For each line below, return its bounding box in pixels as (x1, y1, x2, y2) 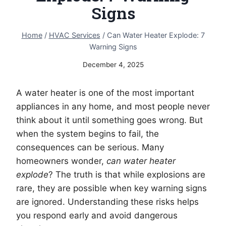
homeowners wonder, (16, 156, 106, 166)
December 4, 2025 (82, 61, 144, 69)
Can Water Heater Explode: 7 (106, 30, 205, 39)
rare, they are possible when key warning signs (16, 183, 207, 194)
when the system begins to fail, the (16, 129, 159, 139)
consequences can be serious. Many (16, 142, 164, 153)
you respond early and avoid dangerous (16, 210, 178, 221)
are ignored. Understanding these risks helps (16, 197, 199, 207)
